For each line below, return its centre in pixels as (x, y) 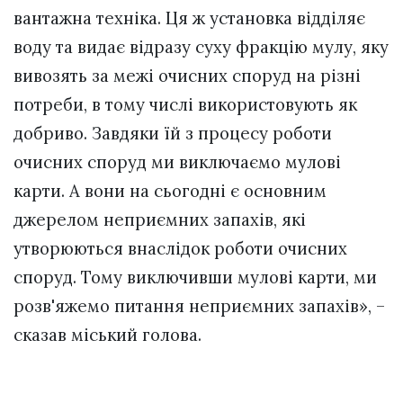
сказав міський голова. (107, 335)
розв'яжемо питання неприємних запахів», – (199, 306)
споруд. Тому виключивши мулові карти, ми (195, 278)
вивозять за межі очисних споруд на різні (187, 76)
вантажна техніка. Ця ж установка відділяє (189, 18)
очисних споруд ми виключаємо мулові (177, 162)
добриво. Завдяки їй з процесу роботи (173, 134)
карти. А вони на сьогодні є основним (170, 191)
